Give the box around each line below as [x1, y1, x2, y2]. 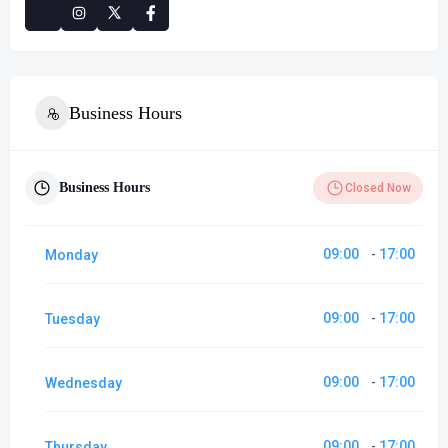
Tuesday [45, 310, 100, 327]
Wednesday [45, 374, 122, 391]
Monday [45, 246, 98, 263]
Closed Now [345, 181, 411, 195]
